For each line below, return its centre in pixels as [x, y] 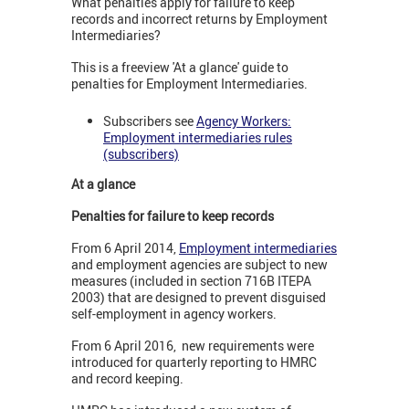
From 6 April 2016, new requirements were [193, 346]
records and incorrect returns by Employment [199, 19]
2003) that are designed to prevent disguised [199, 298]
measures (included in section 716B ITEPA [191, 281]
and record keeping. [127, 379]
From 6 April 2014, [125, 248]
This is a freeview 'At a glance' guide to [180, 68]
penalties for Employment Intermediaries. [189, 84]
